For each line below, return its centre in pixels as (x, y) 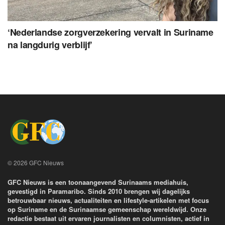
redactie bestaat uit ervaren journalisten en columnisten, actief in (108, 218)
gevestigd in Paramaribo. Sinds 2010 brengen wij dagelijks (99, 191)
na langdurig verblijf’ (50, 45)
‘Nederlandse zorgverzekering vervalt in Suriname (110, 32)
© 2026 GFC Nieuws (36, 163)
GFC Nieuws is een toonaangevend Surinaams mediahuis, (98, 182)
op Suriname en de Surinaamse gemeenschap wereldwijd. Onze (107, 209)
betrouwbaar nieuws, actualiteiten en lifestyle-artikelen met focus (108, 200)
